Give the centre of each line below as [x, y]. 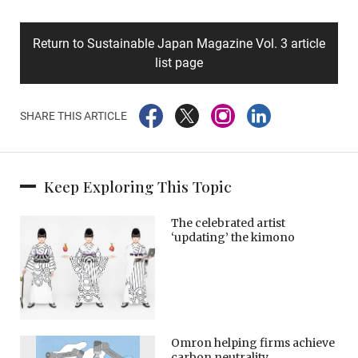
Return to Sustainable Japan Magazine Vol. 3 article [179, 44]
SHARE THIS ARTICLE [74, 116]
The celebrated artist [229, 223]
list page [179, 63]
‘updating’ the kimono [233, 238]
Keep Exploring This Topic [138, 187]
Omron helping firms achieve [253, 343]
